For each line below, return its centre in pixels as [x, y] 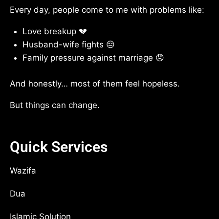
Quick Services [59, 147]
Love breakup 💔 [55, 31]
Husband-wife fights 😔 [68, 44]
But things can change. [55, 105]
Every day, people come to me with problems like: [107, 10]
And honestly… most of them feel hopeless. [95, 83]
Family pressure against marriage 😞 [93, 58]
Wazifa [23, 170]
